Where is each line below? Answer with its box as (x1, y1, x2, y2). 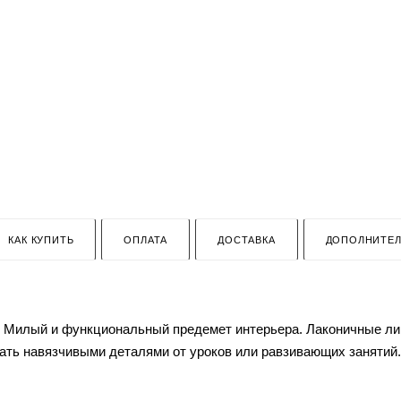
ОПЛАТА (124, 234, 168, 245)
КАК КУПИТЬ (8, 234, 74, 245)
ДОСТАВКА (218, 234, 276, 245)
